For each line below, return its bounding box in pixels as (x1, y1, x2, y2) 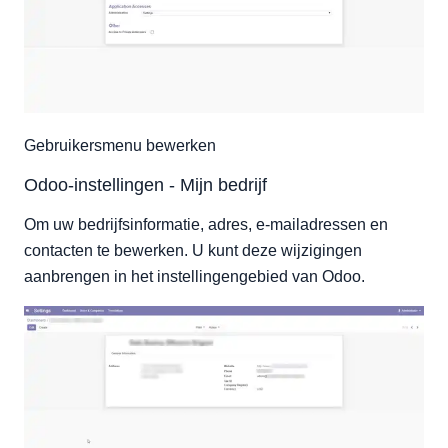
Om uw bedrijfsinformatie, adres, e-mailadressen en (24, 215, 388, 233)
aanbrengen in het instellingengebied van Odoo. (24, 267, 365, 285)
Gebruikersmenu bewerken (24, 136, 216, 154)
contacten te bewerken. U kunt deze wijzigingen (24, 241, 362, 259)
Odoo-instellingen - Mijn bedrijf (24, 174, 267, 195)
